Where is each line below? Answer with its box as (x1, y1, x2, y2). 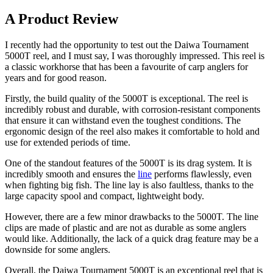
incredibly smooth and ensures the (5, 169, 138, 180)
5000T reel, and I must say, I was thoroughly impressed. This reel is (5, 51, 264, 62)
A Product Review (5, 11, 118, 27)
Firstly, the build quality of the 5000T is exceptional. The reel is (5, 93, 248, 104)
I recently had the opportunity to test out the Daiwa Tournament (5, 40, 249, 51)
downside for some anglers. (5, 244, 110, 255)
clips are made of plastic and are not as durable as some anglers (5, 222, 246, 233)
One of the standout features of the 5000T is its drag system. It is (5, 158, 252, 169)
